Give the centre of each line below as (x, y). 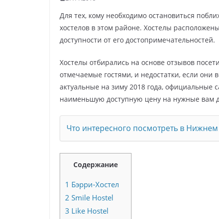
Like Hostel (89, 210)
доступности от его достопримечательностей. (137, 40)
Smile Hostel (91, 197)
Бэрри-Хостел (94, 184)
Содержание (96, 164)
